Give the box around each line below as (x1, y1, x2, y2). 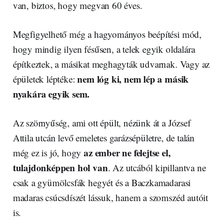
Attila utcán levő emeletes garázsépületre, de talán (12, 131, 195, 144)
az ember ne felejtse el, (84, 146, 171, 160)
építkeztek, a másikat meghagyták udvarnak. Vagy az (12, 58, 210, 71)
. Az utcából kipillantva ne (108, 161, 206, 174)
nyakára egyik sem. (12, 87, 90, 101)
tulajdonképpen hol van (12, 161, 108, 175)
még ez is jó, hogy (12, 146, 84, 159)
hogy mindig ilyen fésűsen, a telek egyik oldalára (12, 43, 195, 56)
